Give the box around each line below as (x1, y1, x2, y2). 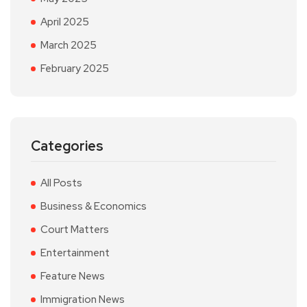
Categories (31, 137, 103, 155)
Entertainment (40, 246, 110, 260)
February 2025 (40, 62, 109, 75)
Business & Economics (40, 199, 147, 213)
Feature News (40, 269, 105, 283)
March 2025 (40, 38, 97, 52)
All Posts (40, 176, 82, 190)
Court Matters (40, 223, 109, 236)
